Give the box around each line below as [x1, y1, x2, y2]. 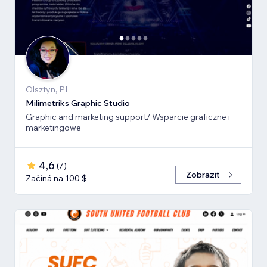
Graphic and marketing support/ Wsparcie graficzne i [26, 111, 230, 122]
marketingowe [26, 122, 81, 133]
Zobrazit [186, 169, 220, 180]
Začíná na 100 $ [26, 172, 87, 184]
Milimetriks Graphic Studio [26, 97, 130, 108]
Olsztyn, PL [26, 83, 70, 95]
